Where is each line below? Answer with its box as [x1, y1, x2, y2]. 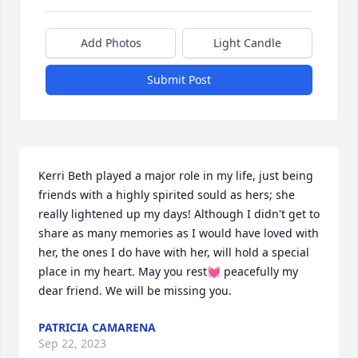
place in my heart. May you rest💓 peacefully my [38, 264, 298, 279]
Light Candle [213, 35, 281, 50]
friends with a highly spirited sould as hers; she [38, 187, 295, 202]
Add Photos [80, 35, 141, 50]
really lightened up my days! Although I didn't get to [38, 206, 320, 221]
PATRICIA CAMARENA [38, 320, 156, 335]
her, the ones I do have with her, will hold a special [38, 245, 309, 260]
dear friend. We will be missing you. [38, 283, 232, 298]
